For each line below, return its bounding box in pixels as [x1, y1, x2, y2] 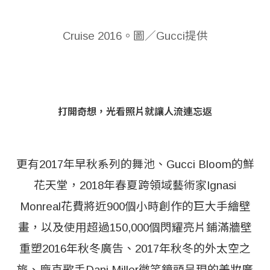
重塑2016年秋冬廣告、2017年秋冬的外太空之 [19, 242, 251, 255]
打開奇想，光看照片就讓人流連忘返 [58, 106, 212, 117]
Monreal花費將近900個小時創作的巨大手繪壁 [19, 199, 251, 213]
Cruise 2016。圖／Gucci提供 [62, 29, 208, 42]
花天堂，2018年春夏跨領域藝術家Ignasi [34, 178, 236, 192]
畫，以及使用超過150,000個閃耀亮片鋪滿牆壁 [18, 221, 252, 234]
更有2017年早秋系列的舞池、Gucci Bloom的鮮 [16, 157, 254, 171]
